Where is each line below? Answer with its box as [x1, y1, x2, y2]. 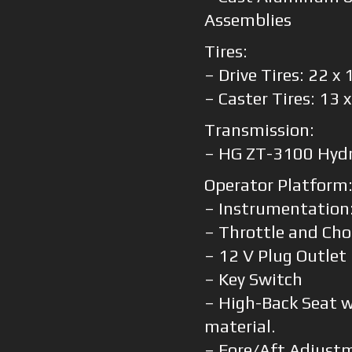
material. [203, 317, 276, 337]
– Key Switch [203, 269, 302, 290]
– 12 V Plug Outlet [203, 246, 346, 266]
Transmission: [203, 120, 314, 141]
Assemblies [203, 10, 291, 31]
